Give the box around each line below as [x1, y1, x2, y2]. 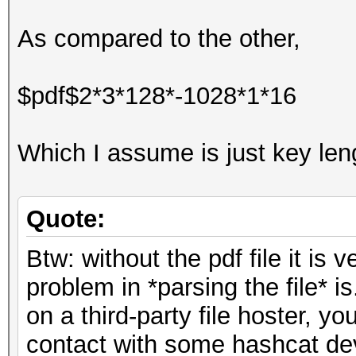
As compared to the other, [17, 25, 300, 52]
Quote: [26, 205, 105, 233]
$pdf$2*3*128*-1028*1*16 [17, 82, 296, 110]
